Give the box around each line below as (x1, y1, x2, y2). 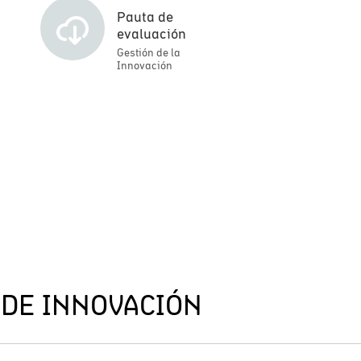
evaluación (116, 25, 186, 42)
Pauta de (116, 8, 173, 25)
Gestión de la (116, 46, 180, 59)
